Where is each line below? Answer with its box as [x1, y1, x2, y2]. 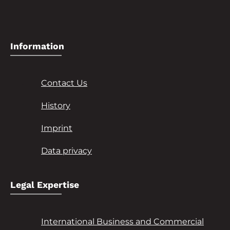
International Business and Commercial [41, 217, 204, 227]
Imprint [41, 123, 72, 133]
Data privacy [41, 145, 92, 156]
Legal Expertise [10, 180, 79, 190]
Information [10, 41, 64, 51]
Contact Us [41, 78, 87, 88]
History [41, 100, 70, 110]
